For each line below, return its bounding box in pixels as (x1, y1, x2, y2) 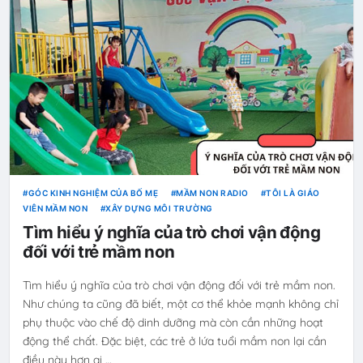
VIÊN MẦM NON (23, 203, 88, 213)
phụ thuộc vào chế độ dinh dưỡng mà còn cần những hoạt (23, 315, 324, 331)
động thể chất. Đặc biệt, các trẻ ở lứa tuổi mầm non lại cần (23, 334, 327, 349)
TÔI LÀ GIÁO (266, 187, 320, 198)
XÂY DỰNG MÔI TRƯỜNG (105, 203, 213, 213)
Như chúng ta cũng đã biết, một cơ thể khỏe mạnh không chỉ (23, 297, 340, 312)
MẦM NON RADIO (176, 187, 249, 198)
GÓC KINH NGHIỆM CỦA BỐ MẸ (28, 187, 159, 198)
